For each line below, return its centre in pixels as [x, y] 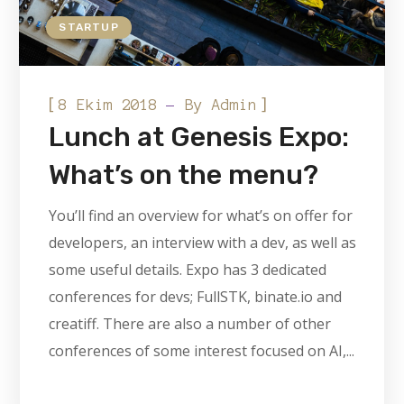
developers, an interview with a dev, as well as [203, 243]
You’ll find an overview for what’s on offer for [201, 216]
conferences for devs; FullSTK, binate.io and [196, 297]
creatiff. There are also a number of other [190, 324]
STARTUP [89, 28]
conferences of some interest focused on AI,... [202, 351]
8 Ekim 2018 [109, 105]
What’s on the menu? [184, 175]
